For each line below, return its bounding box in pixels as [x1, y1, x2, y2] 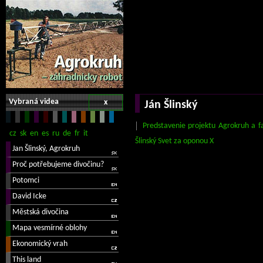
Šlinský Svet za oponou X [135, 137, 214, 146]
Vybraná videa [9, 97, 59, 106]
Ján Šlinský [144, 99, 197, 111]
